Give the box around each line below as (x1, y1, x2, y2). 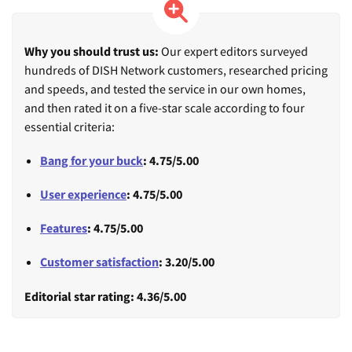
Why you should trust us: (24, 42, 159, 59)
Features (40, 220, 87, 236)
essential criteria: (24, 118, 115, 134)
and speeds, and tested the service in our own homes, (24, 80, 306, 97)
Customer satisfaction (40, 254, 159, 270)
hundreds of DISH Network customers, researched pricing (24, 61, 328, 78)
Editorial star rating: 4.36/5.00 (24, 288, 186, 305)
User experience (40, 185, 126, 202)
